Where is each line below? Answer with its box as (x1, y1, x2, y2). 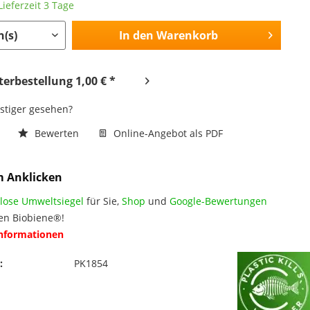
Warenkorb (156, 27, 218, 43)
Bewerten (32, 126, 82, 140)
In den (118, 27, 154, 43)
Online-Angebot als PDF (111, 126, 224, 140)
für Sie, (84, 194, 122, 208)
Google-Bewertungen (170, 194, 268, 208)
